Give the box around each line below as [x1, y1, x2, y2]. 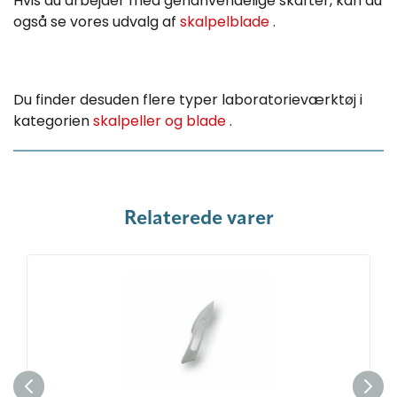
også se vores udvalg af [13, 12, 180, 33]
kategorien [13, 111, 93, 132]
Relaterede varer [123, 209, 274, 230]
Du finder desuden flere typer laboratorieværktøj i [13, 90, 362, 111]
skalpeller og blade [93, 111, 230, 132]
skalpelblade [180, 12, 273, 33]
